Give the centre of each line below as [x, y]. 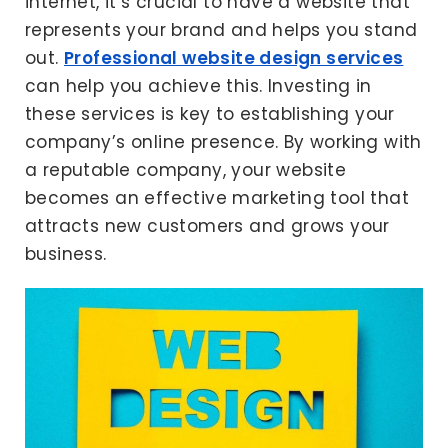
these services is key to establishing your [210, 114]
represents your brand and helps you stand [221, 30]
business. [66, 254]
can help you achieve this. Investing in [198, 86]
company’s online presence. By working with [223, 142]
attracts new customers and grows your [207, 226]
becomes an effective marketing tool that [217, 198]
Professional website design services [234, 58]
